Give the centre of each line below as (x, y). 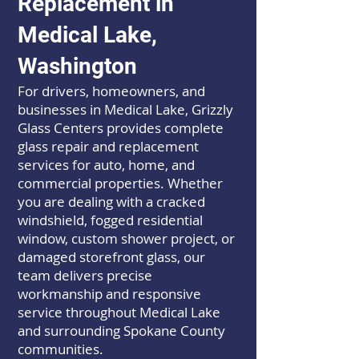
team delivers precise (85, 275)
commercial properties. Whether (120, 183)
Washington (77, 66)
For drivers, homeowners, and (111, 91)
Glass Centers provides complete (121, 128)
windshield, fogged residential (110, 220)
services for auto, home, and (106, 165)
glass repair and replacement (108, 146)
